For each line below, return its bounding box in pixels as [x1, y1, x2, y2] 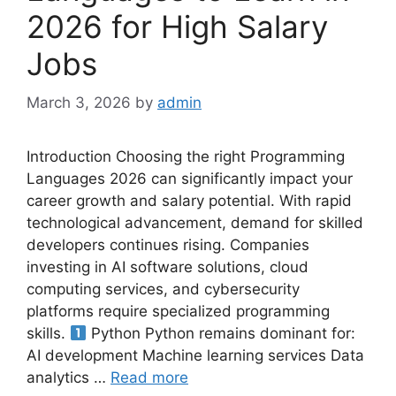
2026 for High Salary [27, 7, 328, 45]
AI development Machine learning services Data [27, 346, 364, 365]
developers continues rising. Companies [27, 236, 309, 255]
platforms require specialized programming [27, 302, 330, 321]
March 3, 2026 [27, 94, 131, 112]
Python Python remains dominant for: [87, 324, 356, 343]
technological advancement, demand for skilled [27, 214, 363, 232]
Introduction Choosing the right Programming [27, 148, 345, 166]
